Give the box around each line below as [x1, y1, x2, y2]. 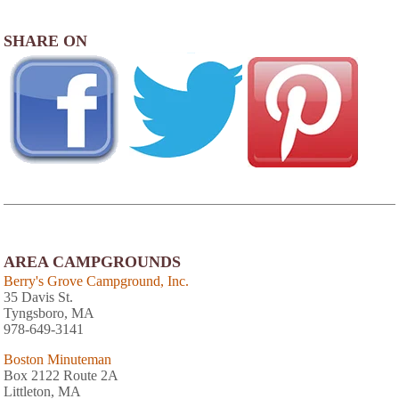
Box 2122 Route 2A [4, 367, 118, 383]
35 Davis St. [4, 289, 73, 305]
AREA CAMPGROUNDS [4, 252, 181, 271]
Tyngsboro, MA [4, 305, 94, 321]
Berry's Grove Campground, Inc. [4, 273, 189, 289]
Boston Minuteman [4, 351, 111, 367]
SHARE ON [4, 31, 87, 50]
